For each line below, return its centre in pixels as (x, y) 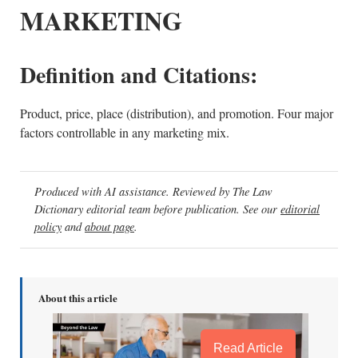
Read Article (248, 348)
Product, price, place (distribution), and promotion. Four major (177, 113)
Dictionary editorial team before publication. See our (157, 209)
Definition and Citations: (139, 75)
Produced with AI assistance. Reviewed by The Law (153, 192)
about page (109, 227)
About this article (78, 297)
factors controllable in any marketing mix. (125, 132)
